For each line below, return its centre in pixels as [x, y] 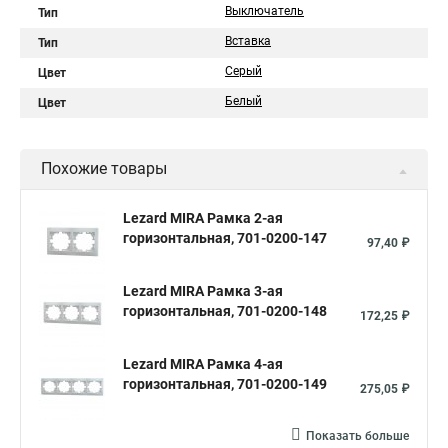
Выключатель [264, 11]
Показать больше [357, 436]
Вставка [248, 41]
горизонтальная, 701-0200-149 [225, 384]
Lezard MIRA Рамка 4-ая [203, 364]
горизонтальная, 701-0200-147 [225, 238]
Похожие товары [104, 168]
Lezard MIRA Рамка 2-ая [203, 218]
